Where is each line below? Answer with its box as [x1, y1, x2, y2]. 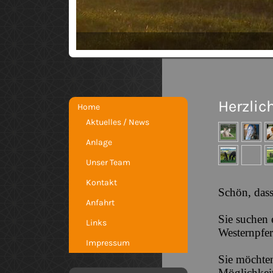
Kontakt [86, 177, 117, 188]
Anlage [86, 137, 112, 147]
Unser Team [86, 157, 130, 168]
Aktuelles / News [86, 117, 149, 127]
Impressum [86, 238, 130, 248]
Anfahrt [86, 197, 115, 208]
